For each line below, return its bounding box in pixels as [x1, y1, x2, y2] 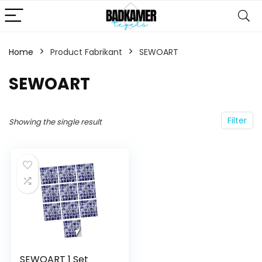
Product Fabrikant [50, 46, 122, 58]
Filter [227, 115, 247, 126]
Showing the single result [9, 116, 102, 127]
